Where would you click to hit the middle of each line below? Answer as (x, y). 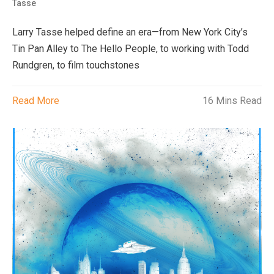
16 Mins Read (232, 100)
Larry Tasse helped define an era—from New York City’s (130, 32)
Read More (36, 100)
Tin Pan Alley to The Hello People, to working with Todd (131, 48)
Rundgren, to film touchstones (76, 65)
